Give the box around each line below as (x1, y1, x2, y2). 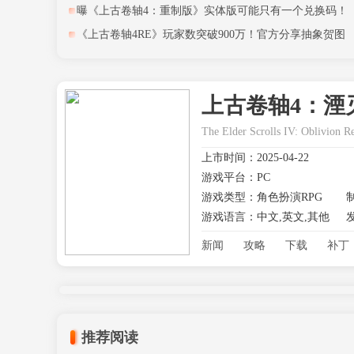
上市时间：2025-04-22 (201, 152, 309, 164)
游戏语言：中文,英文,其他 (201, 211, 330, 223)
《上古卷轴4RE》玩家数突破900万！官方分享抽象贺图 (77, 28, 345, 40)
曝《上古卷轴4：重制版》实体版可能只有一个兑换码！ (77, 5, 348, 17)
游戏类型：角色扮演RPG (201, 191, 322, 203)
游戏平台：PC (201, 171, 270, 183)
